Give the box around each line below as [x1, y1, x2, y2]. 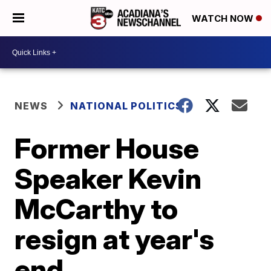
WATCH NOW [192, 13, 256, 25]
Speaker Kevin [15, 162, 202, 195]
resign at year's [15, 222, 215, 256]
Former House [15, 131, 200, 165]
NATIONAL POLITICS [70, 100, 183, 112]
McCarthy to [15, 192, 178, 226]
